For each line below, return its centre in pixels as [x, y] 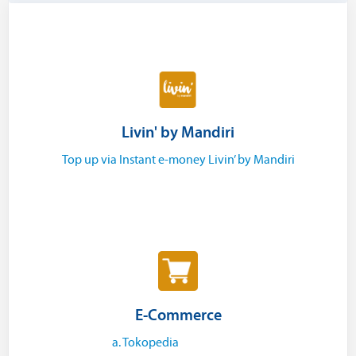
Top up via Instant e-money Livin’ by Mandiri [178, 160]
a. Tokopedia [145, 343]
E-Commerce [178, 316]
